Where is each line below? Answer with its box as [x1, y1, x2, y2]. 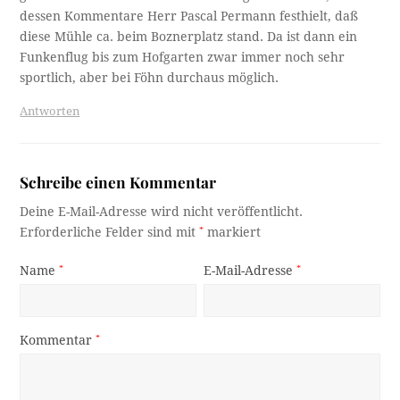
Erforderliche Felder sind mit [20, 225, 200, 240]
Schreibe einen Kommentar [20, 171, 217, 193]
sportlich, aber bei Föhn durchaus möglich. [20, 71, 279, 86]
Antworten [20, 104, 80, 119]
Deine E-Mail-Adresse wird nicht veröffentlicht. [20, 204, 304, 220]
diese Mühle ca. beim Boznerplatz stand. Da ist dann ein [20, 29, 358, 45]
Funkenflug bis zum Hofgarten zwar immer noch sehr [20, 50, 346, 65]
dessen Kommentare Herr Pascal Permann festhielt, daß [20, 9, 359, 24]
